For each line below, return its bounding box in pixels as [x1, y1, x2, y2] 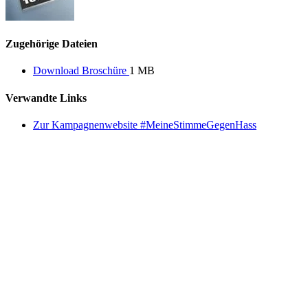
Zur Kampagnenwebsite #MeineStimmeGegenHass [33, 118, 256, 131]
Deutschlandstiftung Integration [33, 142, 155, 153]
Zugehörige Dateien [5, 38, 98, 50]
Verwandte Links [5, 91, 87, 104]
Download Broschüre [33, 65, 129, 77]
